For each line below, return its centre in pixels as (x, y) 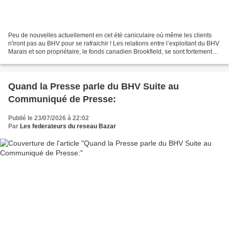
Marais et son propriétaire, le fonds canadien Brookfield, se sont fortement (110, 51)
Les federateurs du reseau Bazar (68, 126)
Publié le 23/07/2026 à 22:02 (49, 118)
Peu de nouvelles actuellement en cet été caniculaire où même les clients (110, 35)
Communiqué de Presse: (62, 99)
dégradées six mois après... (46, 60)
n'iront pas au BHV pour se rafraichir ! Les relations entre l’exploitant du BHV (114, 43)
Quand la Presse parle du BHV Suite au (94, 86)
